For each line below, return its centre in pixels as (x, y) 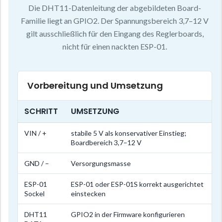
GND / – (37, 164)
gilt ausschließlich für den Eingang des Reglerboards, (115, 34)
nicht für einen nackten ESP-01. (115, 47)
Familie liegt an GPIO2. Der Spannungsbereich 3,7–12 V (115, 21)
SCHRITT (41, 111)
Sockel (34, 194)
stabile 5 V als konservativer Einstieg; (129, 133)
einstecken (88, 194)
